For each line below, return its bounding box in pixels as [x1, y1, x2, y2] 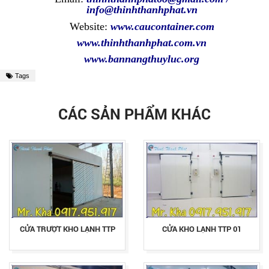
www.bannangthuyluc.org [84, 53, 199, 65]
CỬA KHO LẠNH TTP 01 [162, 223, 241, 235]
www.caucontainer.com [110, 20, 214, 33]
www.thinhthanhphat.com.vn [77, 37, 207, 49]
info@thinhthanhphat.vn [86, 4, 198, 16]
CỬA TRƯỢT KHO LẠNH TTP [19, 223, 115, 235]
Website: [69, 20, 107, 33]
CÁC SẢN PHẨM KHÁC [58, 104, 211, 124]
